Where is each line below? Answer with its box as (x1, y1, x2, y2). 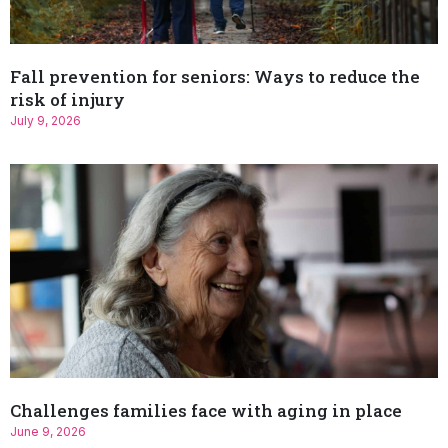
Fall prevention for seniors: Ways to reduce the (10, 65, 420, 89)
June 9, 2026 (10, 424, 86, 440)
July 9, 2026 (10, 113, 81, 129)
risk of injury (10, 88, 125, 112)
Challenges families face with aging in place (10, 399, 402, 423)
